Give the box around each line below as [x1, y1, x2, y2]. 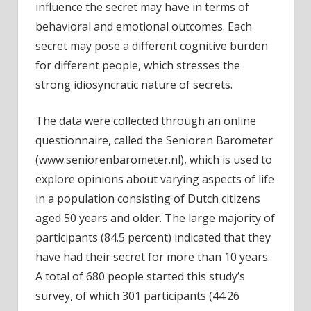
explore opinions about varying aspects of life [35, 171, 274, 187]
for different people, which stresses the [35, 57, 240, 73]
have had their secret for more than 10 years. [35, 249, 270, 264]
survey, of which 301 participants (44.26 [35, 287, 239, 303]
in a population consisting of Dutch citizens [35, 190, 260, 206]
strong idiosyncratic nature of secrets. [35, 76, 233, 92]
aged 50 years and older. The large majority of [35, 210, 275, 226]
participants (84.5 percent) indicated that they [35, 229, 271, 245]
